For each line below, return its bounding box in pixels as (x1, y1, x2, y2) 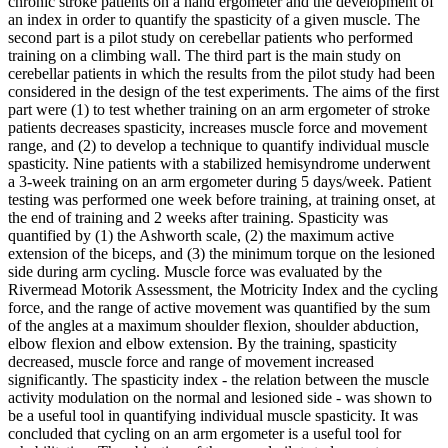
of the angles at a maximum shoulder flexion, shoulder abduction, (8, 317, 419, 335)
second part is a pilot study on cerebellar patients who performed (8, 29, 413, 47)
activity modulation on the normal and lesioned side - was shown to (8, 389, 432, 407)
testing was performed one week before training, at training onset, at (8, 191, 435, 209)
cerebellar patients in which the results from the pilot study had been (8, 65, 435, 83)
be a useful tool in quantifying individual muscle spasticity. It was (8, 407, 418, 425)
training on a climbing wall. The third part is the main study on (8, 47, 401, 65)
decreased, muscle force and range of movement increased (8, 353, 374, 371)
